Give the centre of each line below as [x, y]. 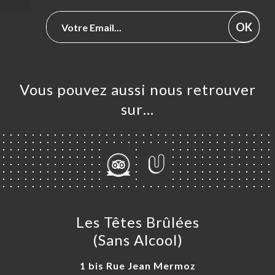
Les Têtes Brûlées [137, 222]
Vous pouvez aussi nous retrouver [137, 90]
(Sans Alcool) [137, 240]
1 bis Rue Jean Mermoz [137, 266]
